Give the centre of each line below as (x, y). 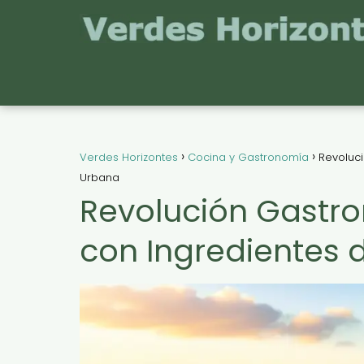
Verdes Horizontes (129, 157)
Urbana (100, 178)
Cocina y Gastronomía (248, 157)
